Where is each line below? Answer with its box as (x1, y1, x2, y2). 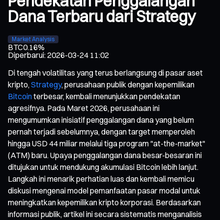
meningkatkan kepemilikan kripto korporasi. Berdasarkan (8, 197, 201, 207)
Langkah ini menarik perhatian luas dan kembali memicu (8, 173, 194, 184)
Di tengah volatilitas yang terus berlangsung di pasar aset (8, 67, 203, 78)
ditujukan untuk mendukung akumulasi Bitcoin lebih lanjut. (8, 162, 198, 172)
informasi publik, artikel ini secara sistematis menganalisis (8, 209, 202, 219)
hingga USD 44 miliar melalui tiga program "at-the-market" (8, 138, 205, 148)
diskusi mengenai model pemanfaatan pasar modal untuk (8, 185, 200, 195)
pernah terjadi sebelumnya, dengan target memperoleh (8, 126, 195, 137)
